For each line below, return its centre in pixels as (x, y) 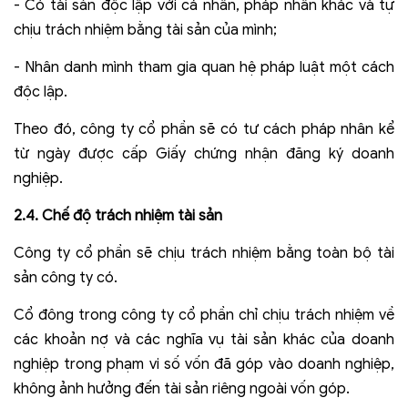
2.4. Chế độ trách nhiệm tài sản (118, 216)
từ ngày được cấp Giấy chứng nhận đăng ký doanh (204, 154)
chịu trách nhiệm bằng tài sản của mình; (145, 31)
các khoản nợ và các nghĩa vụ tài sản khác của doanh (204, 340)
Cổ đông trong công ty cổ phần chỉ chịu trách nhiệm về (204, 316)
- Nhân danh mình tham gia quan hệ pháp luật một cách (204, 68)
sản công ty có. (66, 278)
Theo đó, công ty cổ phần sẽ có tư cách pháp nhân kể (204, 130)
